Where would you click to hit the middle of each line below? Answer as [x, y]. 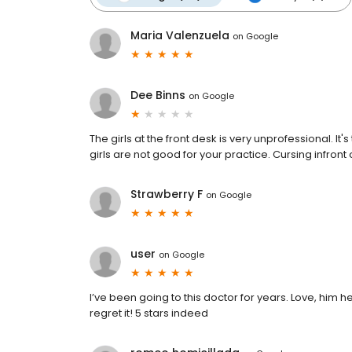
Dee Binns [158, 95]
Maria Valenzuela [180, 36]
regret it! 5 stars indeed [149, 313]
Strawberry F [167, 194]
